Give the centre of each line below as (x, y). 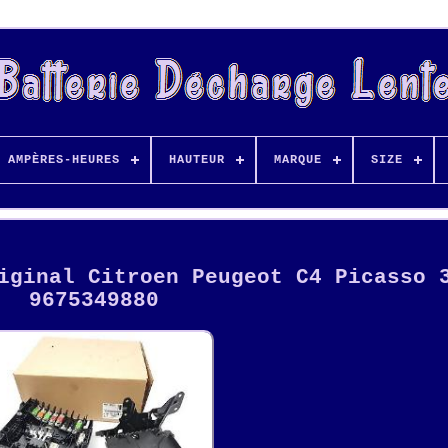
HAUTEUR (196, 160)
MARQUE (297, 160)
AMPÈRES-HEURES (63, 160)
